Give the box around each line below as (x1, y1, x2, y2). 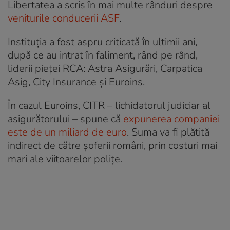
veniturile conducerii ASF (8, 11, 119, 26)
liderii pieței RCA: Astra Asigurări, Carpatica (8, 62, 202, 76)
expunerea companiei (123, 112, 220, 126)
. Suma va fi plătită (127, 125, 209, 140)
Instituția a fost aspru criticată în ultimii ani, (8, 35, 197, 49)
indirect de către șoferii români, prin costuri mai (8, 139, 217, 153)
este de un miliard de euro (8, 125, 127, 140)
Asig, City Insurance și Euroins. (8, 75, 145, 89)
